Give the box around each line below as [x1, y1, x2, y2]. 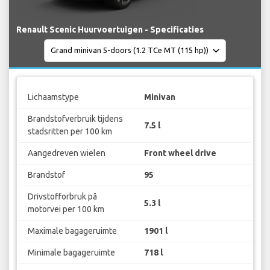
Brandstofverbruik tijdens [27, 114, 123, 124]
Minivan [144, 92, 175, 102]
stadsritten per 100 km [27, 127, 112, 137]
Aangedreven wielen [27, 148, 105, 159]
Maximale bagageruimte [27, 226, 117, 236]
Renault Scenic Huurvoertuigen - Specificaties [16, 24, 204, 34]
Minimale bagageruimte [27, 248, 115, 258]
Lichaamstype [27, 92, 79, 102]
